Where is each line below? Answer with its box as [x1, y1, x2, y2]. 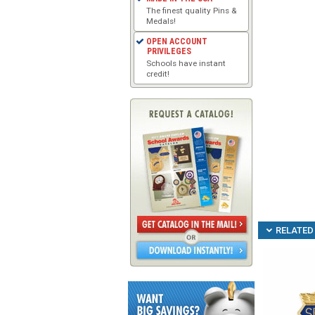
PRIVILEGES [146, 46, 191, 56]
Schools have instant [146, 58, 226, 68]
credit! [146, 68, 170, 79]
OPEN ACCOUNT [146, 36, 207, 46]
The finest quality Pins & [146, 5, 237, 15]
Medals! [146, 15, 176, 26]
